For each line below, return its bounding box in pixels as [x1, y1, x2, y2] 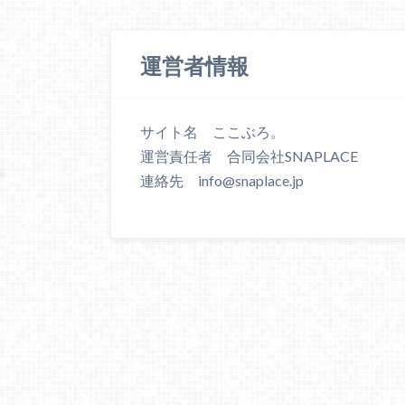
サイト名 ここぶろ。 [140, 123, 285, 141]
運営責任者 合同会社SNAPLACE [140, 147, 358, 165]
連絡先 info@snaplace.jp [140, 172, 304, 190]
